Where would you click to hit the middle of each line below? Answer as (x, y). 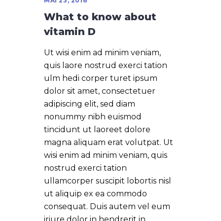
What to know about (100, 17)
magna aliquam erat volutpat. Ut (109, 142)
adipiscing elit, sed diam (90, 104)
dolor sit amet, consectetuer (100, 91)
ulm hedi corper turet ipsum (101, 78)
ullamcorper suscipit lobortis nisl (108, 181)
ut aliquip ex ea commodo (95, 193)
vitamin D (70, 31)
